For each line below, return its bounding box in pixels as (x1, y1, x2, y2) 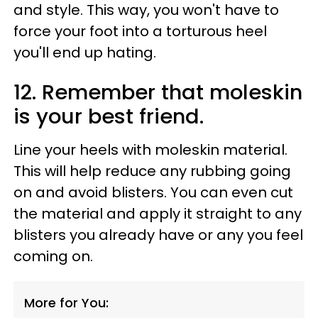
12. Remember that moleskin (13, 77, 302, 106)
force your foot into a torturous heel (13, 21, 267, 41)
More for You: (24, 293, 109, 312)
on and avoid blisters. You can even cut (13, 182, 293, 202)
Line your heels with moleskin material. (13, 139, 287, 160)
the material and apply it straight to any (13, 203, 302, 224)
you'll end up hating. (13, 42, 156, 62)
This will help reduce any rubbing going (13, 160, 291, 181)
